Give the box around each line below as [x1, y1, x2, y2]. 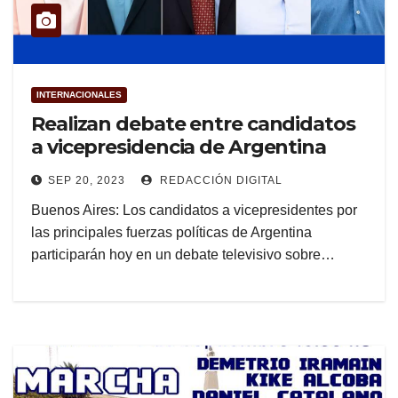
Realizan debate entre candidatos [31, 112, 355, 137]
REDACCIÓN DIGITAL [156, 174, 283, 187]
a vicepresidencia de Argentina [31, 135, 326, 160]
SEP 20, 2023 [48, 174, 125, 187]
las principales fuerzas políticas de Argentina [31, 225, 312, 241]
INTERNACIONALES [36, 90, 122, 100]
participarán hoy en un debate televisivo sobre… [31, 247, 335, 263]
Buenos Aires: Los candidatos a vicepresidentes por [31, 203, 357, 219]
